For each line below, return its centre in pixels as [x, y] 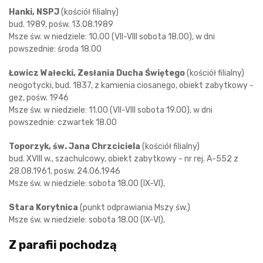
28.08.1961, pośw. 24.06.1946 [65, 171]
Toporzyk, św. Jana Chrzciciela [75, 146]
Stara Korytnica [43, 208]
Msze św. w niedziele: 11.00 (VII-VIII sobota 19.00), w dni [111, 110]
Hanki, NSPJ [34, 12]
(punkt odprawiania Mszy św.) [134, 208]
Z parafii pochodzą [63, 245]
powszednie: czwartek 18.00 [63, 122]
